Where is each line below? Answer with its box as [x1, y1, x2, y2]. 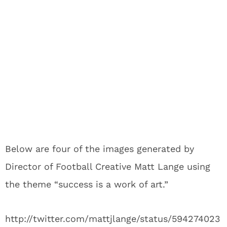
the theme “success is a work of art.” [5, 179, 168, 190]
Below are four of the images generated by [5, 143, 194, 154]
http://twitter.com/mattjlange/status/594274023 [5, 213, 220, 224]
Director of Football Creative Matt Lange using [5, 161, 210, 172]
